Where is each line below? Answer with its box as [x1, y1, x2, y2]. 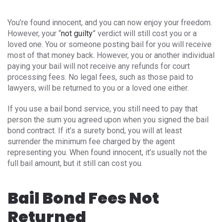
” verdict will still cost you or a [93, 28, 197, 38]
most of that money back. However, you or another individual [7, 50, 215, 60]
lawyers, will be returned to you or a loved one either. [7, 83, 189, 93]
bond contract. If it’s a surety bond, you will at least [7, 125, 182, 135]
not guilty [61, 28, 93, 38]
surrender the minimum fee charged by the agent [7, 136, 175, 146]
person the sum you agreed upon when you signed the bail [7, 114, 209, 124]
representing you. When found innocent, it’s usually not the [7, 147, 207, 157]
